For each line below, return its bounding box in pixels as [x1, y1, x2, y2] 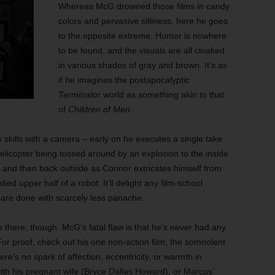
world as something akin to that [100, 90, 224, 99]
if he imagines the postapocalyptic [58, 75, 190, 85]
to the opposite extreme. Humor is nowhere [58, 31, 227, 41]
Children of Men [68, 104, 130, 114]
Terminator [58, 90, 101, 99]
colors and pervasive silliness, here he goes [58, 16, 228, 26]
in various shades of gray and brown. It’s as [58, 60, 227, 70]
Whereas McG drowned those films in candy [58, 1, 230, 11]
